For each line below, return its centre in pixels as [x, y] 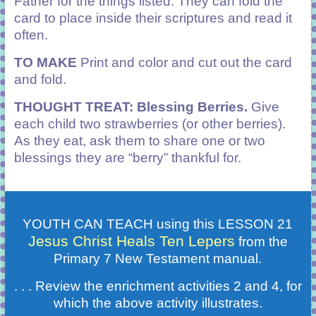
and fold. [40, 79]
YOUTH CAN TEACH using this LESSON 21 [158, 224]
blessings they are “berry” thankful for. [127, 157]
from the [261, 241]
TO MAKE [45, 62]
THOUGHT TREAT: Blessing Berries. [130, 107]
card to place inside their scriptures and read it [153, 18]
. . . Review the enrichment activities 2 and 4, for [158, 286]
